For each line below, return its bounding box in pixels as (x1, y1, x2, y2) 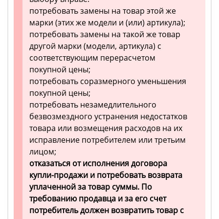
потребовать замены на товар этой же (29, 5, 176, 17)
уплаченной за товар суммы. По (29, 181, 152, 193)
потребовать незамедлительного (29, 99, 156, 110)
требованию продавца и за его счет (29, 193, 166, 204)
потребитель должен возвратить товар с (29, 205, 184, 216)
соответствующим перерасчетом (29, 52, 155, 64)
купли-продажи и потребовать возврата (29, 170, 182, 181)
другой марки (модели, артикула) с (29, 41, 161, 52)
